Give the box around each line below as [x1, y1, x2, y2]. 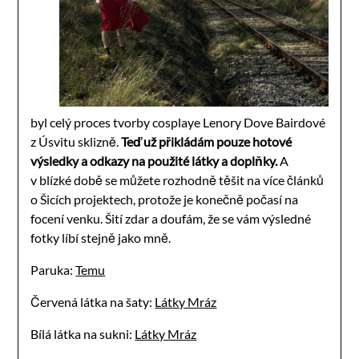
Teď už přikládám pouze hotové [121, 133, 292, 149]
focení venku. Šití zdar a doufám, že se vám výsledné [30, 210, 312, 226]
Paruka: [30, 261, 76, 277]
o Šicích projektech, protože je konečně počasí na [30, 191, 299, 207]
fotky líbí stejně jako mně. [30, 229, 171, 245]
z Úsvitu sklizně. [30, 133, 122, 149]
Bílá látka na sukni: [30, 325, 135, 341]
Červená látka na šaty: [30, 293, 155, 309]
